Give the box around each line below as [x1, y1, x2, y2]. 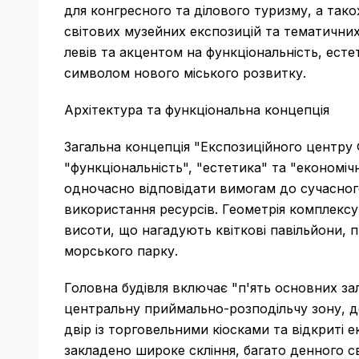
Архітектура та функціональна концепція [64, 102, 329, 118]
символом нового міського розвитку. [64, 65, 306, 81]
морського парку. [64, 243, 178, 259]
